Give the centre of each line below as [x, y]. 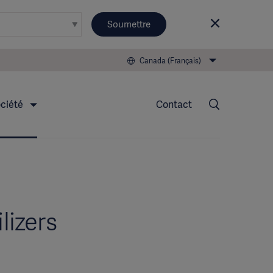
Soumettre [129, 24]
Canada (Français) [170, 61]
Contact [174, 105]
